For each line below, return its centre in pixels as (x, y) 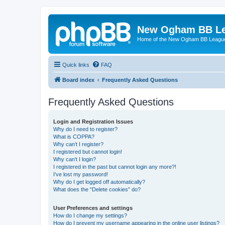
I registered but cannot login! (88, 151)
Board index (78, 80)
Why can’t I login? (75, 159)
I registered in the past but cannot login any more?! (115, 166)
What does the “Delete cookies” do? (97, 189)
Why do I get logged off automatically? (99, 182)
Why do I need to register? (85, 129)
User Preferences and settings (93, 208)
